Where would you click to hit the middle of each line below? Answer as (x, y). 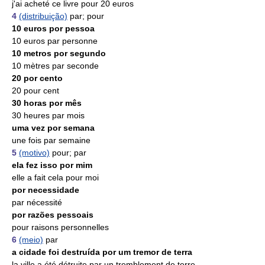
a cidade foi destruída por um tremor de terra (102, 252)
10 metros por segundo (59, 53)
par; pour (87, 16)
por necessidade (46, 190)
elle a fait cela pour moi (55, 177)
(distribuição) (43, 16)
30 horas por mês (47, 103)
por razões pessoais (53, 215)
